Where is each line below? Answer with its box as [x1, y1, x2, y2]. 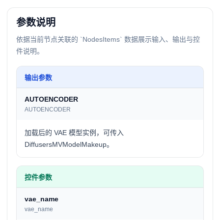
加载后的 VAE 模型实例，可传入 [25, 129, 124, 137]
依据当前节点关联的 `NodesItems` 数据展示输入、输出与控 [16, 35, 200, 43]
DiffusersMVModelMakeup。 [25, 140, 113, 148]
